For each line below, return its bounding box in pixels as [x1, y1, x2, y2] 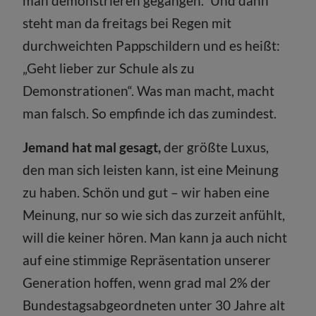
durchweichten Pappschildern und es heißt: [23, 37, 281, 54]
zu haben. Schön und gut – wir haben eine [23, 183, 270, 200]
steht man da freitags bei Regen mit [23, 14, 232, 31]
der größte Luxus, [161, 138, 269, 155]
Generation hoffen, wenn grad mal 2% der [23, 274, 272, 291]
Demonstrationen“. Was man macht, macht [23, 82, 275, 99]
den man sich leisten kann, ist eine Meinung [23, 161, 279, 178]
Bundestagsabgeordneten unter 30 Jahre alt [23, 296, 286, 313]
